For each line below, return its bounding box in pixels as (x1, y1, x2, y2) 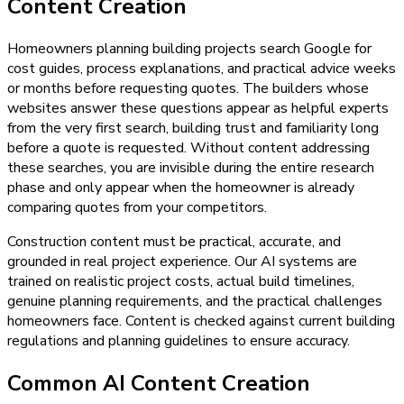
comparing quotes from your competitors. (7, 197, 267, 217)
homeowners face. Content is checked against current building (7, 310, 395, 331)
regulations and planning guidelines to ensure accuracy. (7, 330, 350, 351)
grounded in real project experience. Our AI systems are (7, 251, 357, 271)
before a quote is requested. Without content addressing (7, 137, 370, 158)
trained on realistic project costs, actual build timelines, (7, 271, 354, 291)
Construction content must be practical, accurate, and (7, 231, 341, 252)
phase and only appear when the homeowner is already (7, 177, 354, 197)
